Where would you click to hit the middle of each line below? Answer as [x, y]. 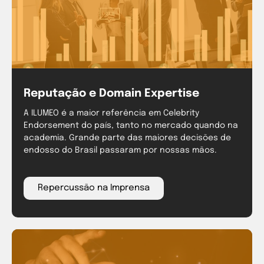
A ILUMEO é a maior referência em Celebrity [111, 113]
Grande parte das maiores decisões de [150, 138]
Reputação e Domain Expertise [111, 94]
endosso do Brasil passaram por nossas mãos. [120, 151]
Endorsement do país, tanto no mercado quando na [131, 126]
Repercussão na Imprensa [94, 188]
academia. [46, 138]
